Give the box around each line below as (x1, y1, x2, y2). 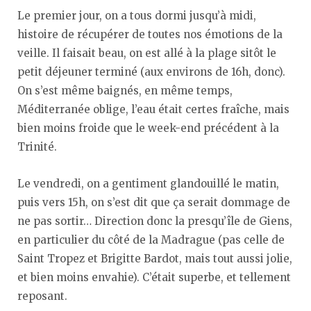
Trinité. (17, 140, 57, 153)
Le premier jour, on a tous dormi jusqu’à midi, (17, 8, 256, 22)
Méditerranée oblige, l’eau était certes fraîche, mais (17, 102, 289, 116)
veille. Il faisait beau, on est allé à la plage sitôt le (17, 46, 276, 60)
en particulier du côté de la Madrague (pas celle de (17, 233, 285, 246)
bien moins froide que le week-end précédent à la (17, 121, 279, 135)
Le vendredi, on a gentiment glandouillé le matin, (17, 176, 279, 190)
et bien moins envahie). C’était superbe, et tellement (17, 270, 291, 284)
